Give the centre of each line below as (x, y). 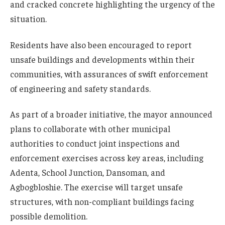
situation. (28, 18)
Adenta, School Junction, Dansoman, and (88, 173)
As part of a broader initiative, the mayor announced (111, 114)
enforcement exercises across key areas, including (107, 158)
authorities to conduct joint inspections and (95, 143)
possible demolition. (49, 216)
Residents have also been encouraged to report (101, 44)
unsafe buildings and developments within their (102, 59)
